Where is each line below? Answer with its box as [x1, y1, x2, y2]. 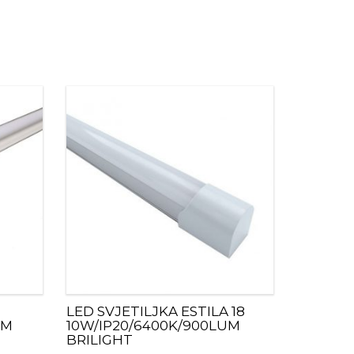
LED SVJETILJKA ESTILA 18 [66, 303, 245, 319]
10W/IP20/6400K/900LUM [66, 317, 240, 333]
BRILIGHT [66, 331, 133, 348]
